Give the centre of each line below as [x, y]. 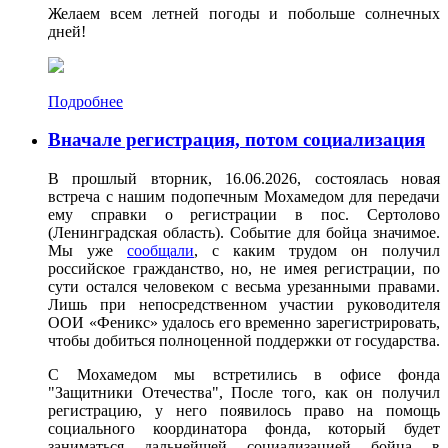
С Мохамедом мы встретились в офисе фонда [244, 374]
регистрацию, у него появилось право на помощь [244, 410]
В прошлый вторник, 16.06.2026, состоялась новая [244, 178]
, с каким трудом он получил [317, 250]
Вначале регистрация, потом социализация [236, 140]
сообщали [160, 250]
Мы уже [87, 250]
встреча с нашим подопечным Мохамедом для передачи [244, 196]
